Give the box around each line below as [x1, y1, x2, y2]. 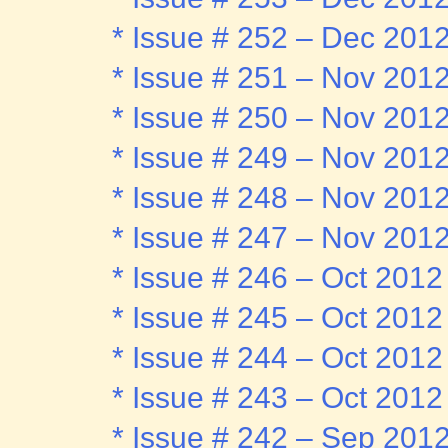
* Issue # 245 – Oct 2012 [112, 301, 443, 335]
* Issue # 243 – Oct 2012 [112, 381, 443, 415]
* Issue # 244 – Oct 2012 [112, 341, 443, 375]
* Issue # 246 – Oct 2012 [112, 261, 443, 295]
